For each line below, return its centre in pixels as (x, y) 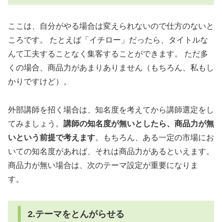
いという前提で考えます (52, 137)
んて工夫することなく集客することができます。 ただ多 (108, 54)
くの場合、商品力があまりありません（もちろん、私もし (111, 68)
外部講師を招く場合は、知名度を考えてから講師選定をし (111, 110)
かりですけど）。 (40, 82)
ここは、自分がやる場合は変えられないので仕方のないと (111, 26)
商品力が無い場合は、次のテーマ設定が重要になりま (103, 165)
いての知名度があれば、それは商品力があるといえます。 (111, 151)
